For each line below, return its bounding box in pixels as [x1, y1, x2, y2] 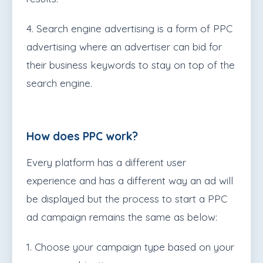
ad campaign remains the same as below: [26, 211, 217, 224]
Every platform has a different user [26, 156, 186, 169]
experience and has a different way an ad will [26, 174, 233, 187]
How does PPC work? [26, 129, 138, 144]
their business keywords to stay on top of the [26, 59, 235, 72]
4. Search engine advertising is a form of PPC [26, 22, 232, 35]
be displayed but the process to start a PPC [26, 193, 227, 205]
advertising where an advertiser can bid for [26, 41, 222, 53]
